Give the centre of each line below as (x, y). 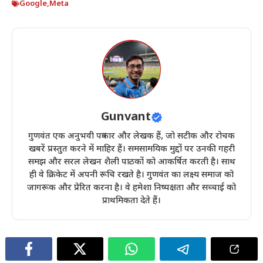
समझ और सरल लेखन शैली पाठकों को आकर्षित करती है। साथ (131, 163)
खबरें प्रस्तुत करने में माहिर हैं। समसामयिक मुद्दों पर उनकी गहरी (131, 150)
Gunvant (126, 118)
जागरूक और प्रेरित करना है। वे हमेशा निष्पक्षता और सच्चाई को (131, 188)
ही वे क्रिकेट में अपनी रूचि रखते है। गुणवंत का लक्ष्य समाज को (131, 176)
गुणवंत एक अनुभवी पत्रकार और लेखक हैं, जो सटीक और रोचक (131, 137)
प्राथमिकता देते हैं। (131, 201)
